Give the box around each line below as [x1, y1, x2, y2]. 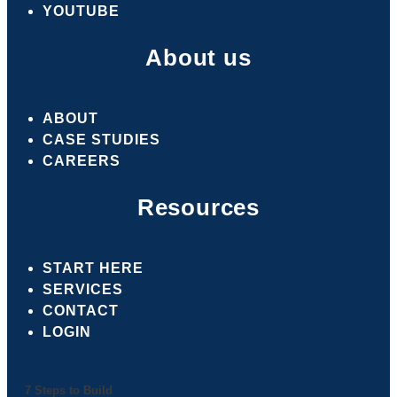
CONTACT [43, 302, 119, 318]
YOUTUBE [43, 3, 120, 19]
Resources [136, 193, 261, 221]
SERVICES [43, 281, 123, 297]
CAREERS [43, 152, 121, 168]
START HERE [43, 260, 144, 276]
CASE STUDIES [43, 131, 160, 147]
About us [145, 43, 252, 71]
